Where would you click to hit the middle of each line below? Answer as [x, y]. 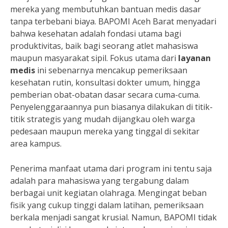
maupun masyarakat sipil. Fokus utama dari [94, 58]
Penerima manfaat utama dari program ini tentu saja [111, 168]
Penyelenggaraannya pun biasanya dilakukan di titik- [111, 107]
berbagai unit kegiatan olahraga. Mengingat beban [108, 193]
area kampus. [36, 143]
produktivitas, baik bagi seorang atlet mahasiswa [104, 46]
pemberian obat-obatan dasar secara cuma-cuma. [105, 94]
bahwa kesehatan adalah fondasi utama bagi [96, 33]
